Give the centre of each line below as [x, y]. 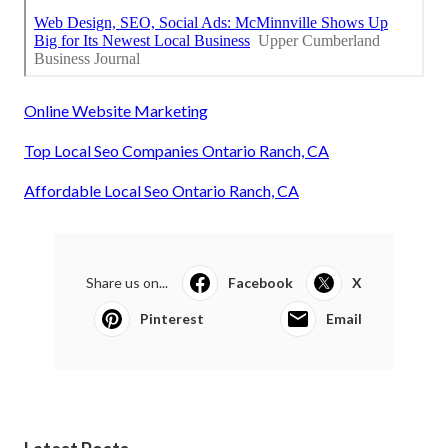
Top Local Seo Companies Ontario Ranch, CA [176, 151]
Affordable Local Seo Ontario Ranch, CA [161, 191]
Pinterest [172, 319]
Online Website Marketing [116, 111]
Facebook [260, 283]
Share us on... [127, 283]
